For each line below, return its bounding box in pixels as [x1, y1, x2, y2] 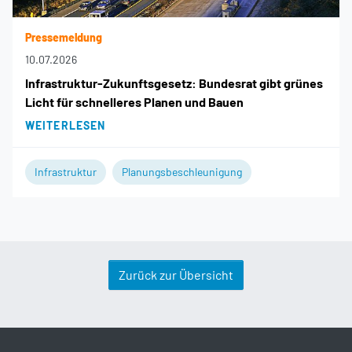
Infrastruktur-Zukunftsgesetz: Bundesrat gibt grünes [25, 75, 323, 91]
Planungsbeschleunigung [122, 165, 242, 179]
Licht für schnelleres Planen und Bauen [25, 94, 244, 110]
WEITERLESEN [25, 119, 106, 133]
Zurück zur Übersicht [119, 267, 233, 283]
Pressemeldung [25, 31, 102, 45]
